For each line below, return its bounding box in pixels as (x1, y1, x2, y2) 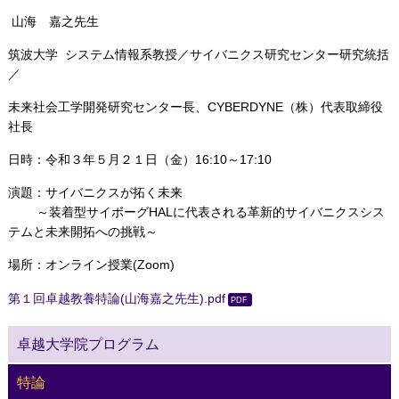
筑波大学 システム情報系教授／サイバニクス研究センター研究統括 (7, 47, 389, 61)
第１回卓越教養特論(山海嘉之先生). (7, 291, 208, 306)
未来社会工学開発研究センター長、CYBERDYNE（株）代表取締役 (7, 100, 383, 114)
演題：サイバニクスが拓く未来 (7, 185, 183, 199)
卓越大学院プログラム (16, 337, 159, 353)
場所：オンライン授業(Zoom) (7, 257, 175, 272)
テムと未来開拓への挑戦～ (7, 224, 158, 239)
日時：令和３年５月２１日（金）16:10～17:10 (7, 152, 272, 167)
